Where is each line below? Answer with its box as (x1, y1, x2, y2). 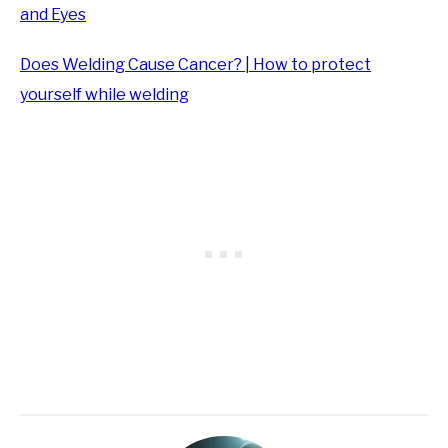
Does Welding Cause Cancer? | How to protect (20, 54, 371, 74)
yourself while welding (20, 84, 189, 104)
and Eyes (20, 4, 86, 24)
